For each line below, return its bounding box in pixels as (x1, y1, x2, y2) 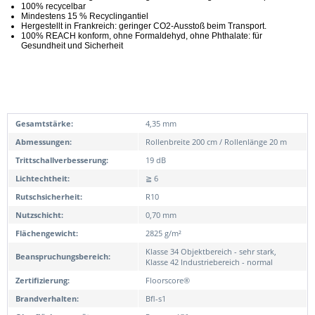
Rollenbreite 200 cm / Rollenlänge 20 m (146, 136, 287, 147)
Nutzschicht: (15, 209, 63, 220)
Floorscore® (146, 274, 190, 285)
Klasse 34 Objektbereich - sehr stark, (146, 245, 276, 257)
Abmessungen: (15, 136, 72, 147)
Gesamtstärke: (15, 117, 73, 129)
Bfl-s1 (146, 292, 166, 304)
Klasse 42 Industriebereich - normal (146, 256, 273, 267)
